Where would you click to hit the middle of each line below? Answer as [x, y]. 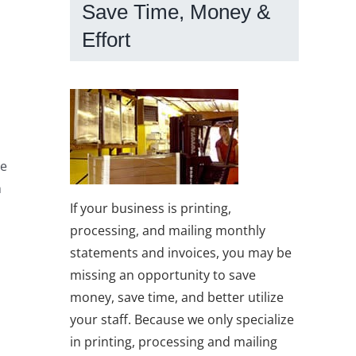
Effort [106, 40]
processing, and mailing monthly [168, 230]
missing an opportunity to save [163, 275]
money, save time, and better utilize [177, 297]
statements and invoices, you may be [181, 252]
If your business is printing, [151, 208]
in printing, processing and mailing [174, 341]
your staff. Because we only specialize [182, 319]
